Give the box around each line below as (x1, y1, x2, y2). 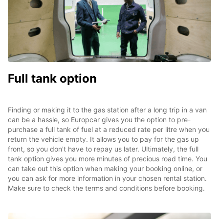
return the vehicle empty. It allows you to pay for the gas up (8, 134, 199, 143)
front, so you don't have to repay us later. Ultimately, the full (8, 144, 198, 153)
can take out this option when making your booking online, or (8, 164, 202, 173)
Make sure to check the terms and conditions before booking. (8, 183, 205, 192)
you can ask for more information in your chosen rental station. (8, 174, 207, 182)
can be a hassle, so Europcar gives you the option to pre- (8, 115, 191, 124)
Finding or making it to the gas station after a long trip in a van (8, 105, 207, 114)
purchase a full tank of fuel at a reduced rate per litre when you (8, 125, 210, 133)
